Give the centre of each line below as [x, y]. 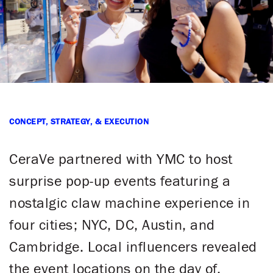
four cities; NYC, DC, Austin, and [112, 225]
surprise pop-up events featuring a [120, 181]
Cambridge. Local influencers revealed [133, 247]
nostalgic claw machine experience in [129, 203]
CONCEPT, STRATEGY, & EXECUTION [79, 122]
